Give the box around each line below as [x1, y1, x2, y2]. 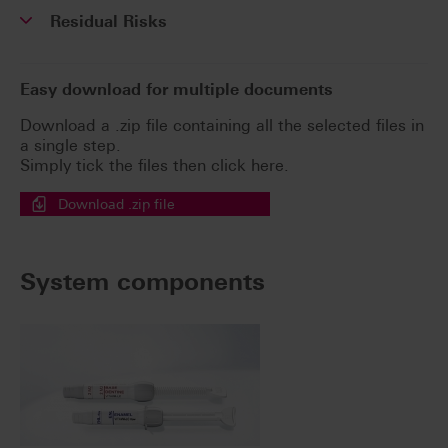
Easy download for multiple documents [20, 80, 333, 100]
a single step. [20, 136, 121, 156]
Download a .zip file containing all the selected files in [20, 116, 424, 136]
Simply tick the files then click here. [20, 156, 289, 176]
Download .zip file [58, 196, 175, 213]
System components [20, 267, 265, 297]
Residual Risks [50, 12, 167, 32]
